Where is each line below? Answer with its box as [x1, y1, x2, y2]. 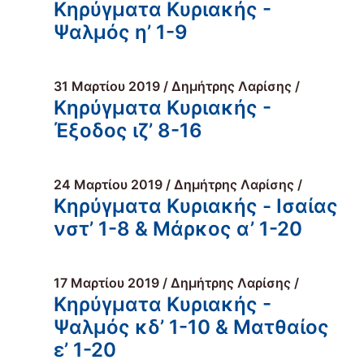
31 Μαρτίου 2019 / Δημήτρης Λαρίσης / [54, 78, 300, 94]
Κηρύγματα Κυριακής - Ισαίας [54, 194, 338, 218]
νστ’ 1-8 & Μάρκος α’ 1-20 [54, 217, 302, 240]
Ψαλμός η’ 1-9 [54, 20, 188, 44]
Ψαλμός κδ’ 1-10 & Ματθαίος [54, 315, 329, 339]
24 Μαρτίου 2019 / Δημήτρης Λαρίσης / [54, 176, 302, 193]
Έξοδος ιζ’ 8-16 [54, 119, 202, 142]
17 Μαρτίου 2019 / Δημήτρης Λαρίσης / [54, 275, 299, 291]
